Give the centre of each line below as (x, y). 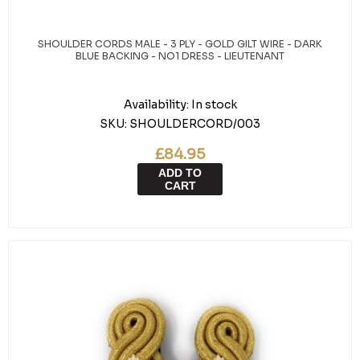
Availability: (156, 104)
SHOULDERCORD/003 (195, 124)
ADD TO (180, 173)
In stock (214, 104)
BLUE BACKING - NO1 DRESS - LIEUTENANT (180, 56)
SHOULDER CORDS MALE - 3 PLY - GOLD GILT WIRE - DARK (180, 44)
